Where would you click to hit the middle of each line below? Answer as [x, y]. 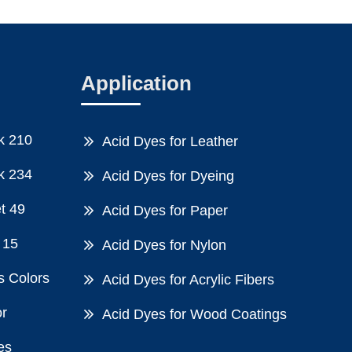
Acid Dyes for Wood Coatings [195, 314]
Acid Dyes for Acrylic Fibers [189, 279]
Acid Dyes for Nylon [165, 245]
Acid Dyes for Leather [170, 141]
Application [137, 83]
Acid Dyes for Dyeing [169, 176]
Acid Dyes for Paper [165, 210]
